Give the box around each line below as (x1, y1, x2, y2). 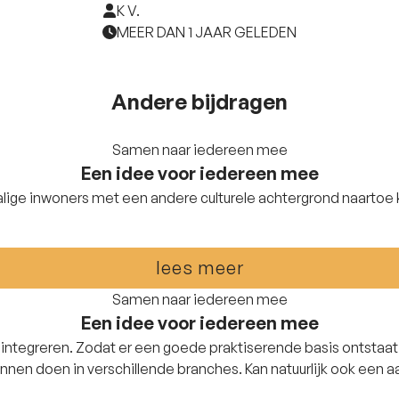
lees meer (155, 256, 244, 279)
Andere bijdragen (111, 88, 288, 115)
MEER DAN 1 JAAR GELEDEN (117, 23, 297, 41)
